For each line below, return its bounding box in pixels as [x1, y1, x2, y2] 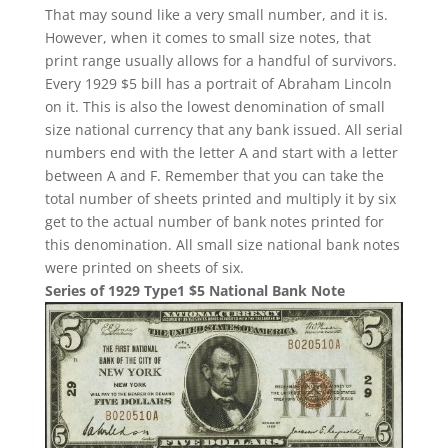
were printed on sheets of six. [44, 258, 244, 278]
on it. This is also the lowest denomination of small [44, 97, 385, 117]
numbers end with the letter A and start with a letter [44, 143, 398, 163]
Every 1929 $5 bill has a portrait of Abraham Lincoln [44, 74, 392, 94]
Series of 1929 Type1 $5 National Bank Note [44, 281, 345, 301]
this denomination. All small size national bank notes [44, 235, 400, 255]
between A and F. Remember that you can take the [44, 166, 384, 186]
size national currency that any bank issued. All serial [44, 120, 403, 140]
